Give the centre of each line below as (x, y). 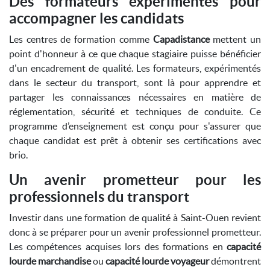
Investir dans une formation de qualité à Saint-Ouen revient (135, 218)
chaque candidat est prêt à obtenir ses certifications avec (135, 140)
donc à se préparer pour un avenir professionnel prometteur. (135, 232)
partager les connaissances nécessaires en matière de (135, 97)
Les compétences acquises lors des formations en (118, 246)
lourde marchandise (50, 261)
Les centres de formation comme (81, 39)
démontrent (235, 261)
